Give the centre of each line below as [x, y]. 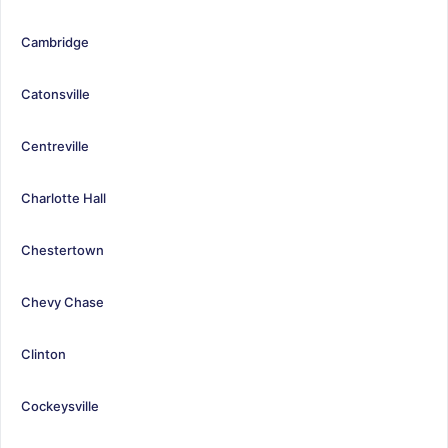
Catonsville [55, 93]
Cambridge [55, 41]
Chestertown [62, 249]
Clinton [43, 353]
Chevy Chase [62, 301]
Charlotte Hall [63, 197]
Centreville [55, 145]
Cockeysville [60, 405]
